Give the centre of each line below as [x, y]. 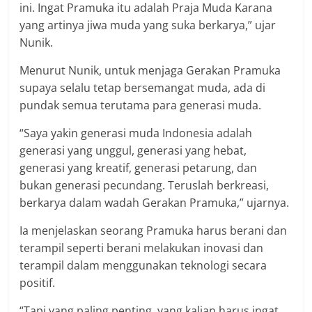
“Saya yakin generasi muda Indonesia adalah [136, 133]
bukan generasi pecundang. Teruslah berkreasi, [145, 185]
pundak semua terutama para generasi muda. [141, 105]
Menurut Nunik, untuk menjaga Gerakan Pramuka [150, 70]
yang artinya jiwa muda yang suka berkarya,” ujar [148, 25]
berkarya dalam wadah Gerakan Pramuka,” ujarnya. [155, 202]
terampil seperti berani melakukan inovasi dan [142, 248]
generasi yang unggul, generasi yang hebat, [133, 150]
